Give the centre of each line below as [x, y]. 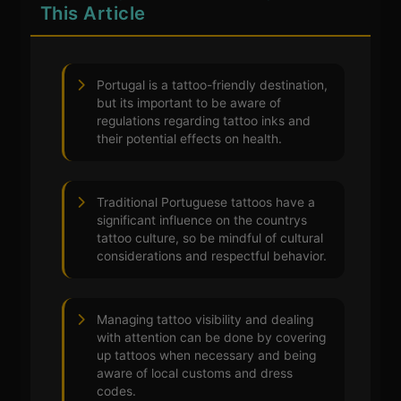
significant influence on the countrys [202, 221]
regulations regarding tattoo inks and [204, 121]
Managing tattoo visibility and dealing [205, 320]
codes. [117, 392]
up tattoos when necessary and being [207, 356]
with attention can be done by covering [212, 338]
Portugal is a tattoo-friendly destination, [213, 85]
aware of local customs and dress [195, 374]
